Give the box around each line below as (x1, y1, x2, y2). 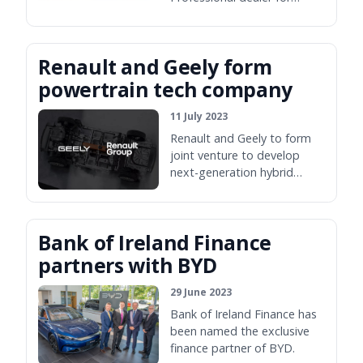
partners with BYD (38, 250, 218, 279)
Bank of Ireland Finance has (170, 306, 318, 322)
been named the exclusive (170, 323, 310, 340)
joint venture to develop (170, 147, 301, 164)
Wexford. (170, 6, 220, 22)
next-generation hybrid (170, 164, 294, 181)
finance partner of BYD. (170, 340, 296, 357)
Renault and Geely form (38, 53, 272, 81)
